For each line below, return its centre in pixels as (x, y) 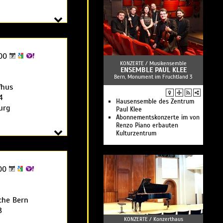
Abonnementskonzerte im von (158, 117)
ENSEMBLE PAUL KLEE (153, 70)
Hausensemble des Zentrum (155, 102)
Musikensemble (168, 63)
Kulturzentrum (136, 133)
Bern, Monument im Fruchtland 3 (153, 77)
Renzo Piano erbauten (147, 125)
